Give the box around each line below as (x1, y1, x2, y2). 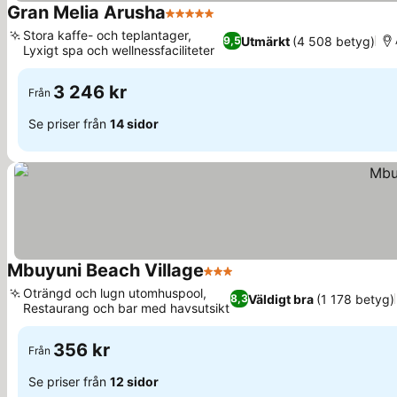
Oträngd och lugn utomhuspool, (23, 285, 206, 300)
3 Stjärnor (203, 271, 269, 289)
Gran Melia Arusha (7, 2, 166, 23)
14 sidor (110, 115, 159, 131)
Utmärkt (240, 33, 290, 49)
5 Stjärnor (165, 13, 231, 31)
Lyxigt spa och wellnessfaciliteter (23, 43, 214, 58)
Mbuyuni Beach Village (7, 260, 204, 281)
